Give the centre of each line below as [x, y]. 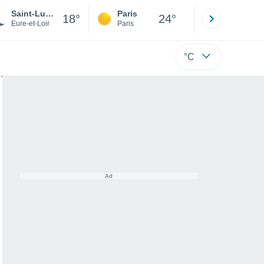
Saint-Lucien [49, 14]
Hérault [235, 24]
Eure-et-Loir [30, 24]
